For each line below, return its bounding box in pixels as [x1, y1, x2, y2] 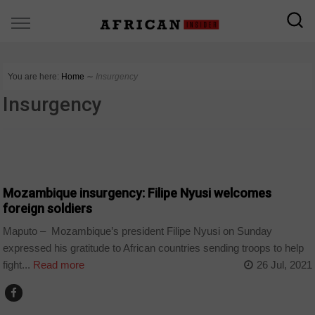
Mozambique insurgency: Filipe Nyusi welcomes [3, 185, 272, 200]
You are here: [8, 72, 60, 82]
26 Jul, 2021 [256, 259, 312, 271]
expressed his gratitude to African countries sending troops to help [3, 242, 304, 255]
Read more [30, 259, 85, 271]
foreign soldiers [3, 200, 93, 216]
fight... [3, 259, 31, 271]
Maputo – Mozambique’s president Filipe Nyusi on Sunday [3, 225, 273, 238]
